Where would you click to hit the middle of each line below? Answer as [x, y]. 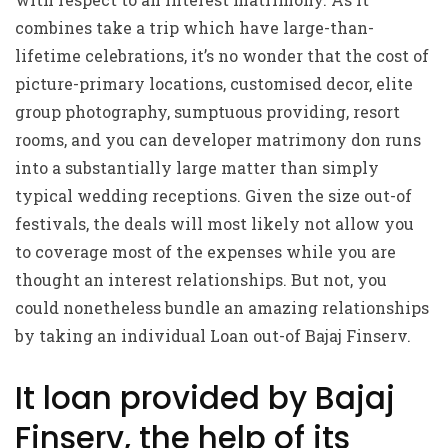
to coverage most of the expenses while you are [205, 251]
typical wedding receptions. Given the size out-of [213, 195]
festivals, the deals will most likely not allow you [214, 223]
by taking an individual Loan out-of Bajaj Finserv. [213, 335]
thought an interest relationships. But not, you [201, 279]
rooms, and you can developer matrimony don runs [218, 139]
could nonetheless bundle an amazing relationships [222, 307]
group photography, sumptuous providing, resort [207, 111]
